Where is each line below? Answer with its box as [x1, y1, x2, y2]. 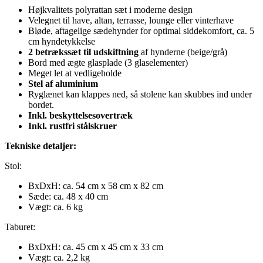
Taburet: [5, 221, 35, 232]
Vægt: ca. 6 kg [28, 201, 83, 212]
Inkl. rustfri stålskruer [28, 120, 117, 131]
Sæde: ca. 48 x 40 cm [28, 191, 108, 201]
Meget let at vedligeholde [28, 68, 122, 78]
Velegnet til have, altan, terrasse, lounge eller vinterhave [28, 15, 234, 25]
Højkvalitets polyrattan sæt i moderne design [28, 4, 193, 15]
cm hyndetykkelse [28, 36, 95, 46]
